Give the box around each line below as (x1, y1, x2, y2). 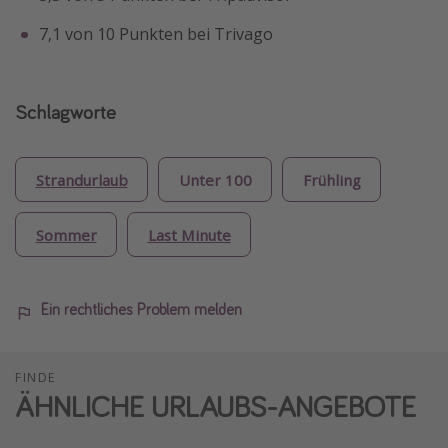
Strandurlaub (35, 169, 128, 190)
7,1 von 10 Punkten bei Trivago (39, 23, 273, 46)
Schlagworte (15, 99, 116, 125)
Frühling (302, 169, 361, 190)
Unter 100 (178, 169, 252, 190)
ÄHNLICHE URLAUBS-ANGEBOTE (15, 387, 416, 426)
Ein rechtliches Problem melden (41, 299, 242, 320)
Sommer (35, 224, 97, 245)
